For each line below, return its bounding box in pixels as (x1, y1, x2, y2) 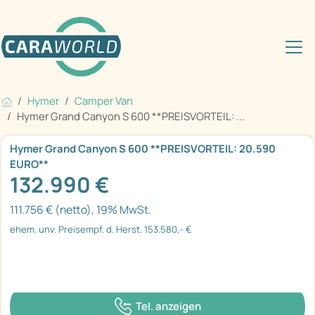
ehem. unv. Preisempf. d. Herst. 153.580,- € (10, 223, 192, 236)
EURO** (10, 157, 49, 172)
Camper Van (75, 94, 133, 109)
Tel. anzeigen (135, 298, 201, 314)
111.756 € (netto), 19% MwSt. (10, 202, 151, 218)
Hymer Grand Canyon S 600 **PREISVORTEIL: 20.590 (10, 141, 276, 157)
